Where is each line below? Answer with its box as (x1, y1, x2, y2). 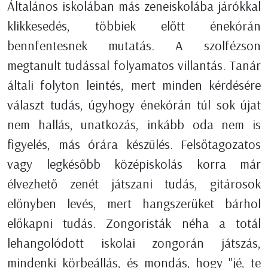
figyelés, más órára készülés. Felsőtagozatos (7, 136, 261, 153)
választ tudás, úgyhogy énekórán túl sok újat (7, 96, 261, 114)
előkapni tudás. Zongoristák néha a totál (7, 215, 261, 232)
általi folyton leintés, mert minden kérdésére (7, 77, 261, 94)
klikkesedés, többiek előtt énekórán (7, 17, 261, 35)
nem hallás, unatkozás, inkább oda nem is (7, 116, 261, 133)
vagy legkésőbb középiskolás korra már (7, 156, 261, 173)
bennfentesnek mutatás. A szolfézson (7, 37, 261, 54)
